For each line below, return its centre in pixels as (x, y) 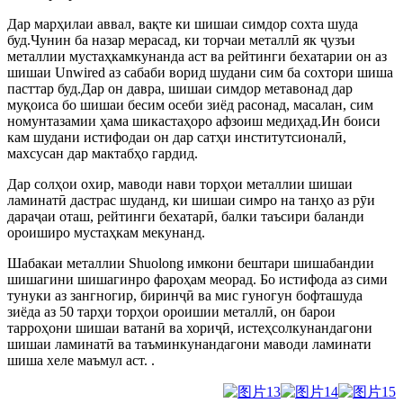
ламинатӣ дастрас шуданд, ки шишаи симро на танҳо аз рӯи (191, 201)
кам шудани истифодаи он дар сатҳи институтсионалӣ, (177, 138)
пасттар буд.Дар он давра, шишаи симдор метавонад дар (180, 89)
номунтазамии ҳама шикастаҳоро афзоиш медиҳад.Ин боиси (194, 121)
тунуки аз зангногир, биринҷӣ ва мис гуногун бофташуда (185, 296)
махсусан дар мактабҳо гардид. (103, 154)
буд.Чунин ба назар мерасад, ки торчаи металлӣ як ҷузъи (181, 40)
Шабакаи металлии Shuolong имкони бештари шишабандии (191, 264)
